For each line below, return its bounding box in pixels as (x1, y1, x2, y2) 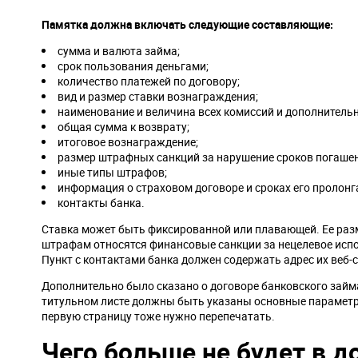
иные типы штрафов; (58, 165, 167, 180)
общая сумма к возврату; (58, 119, 189, 134)
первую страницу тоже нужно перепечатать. (42, 308, 275, 324)
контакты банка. (58, 195, 145, 210)
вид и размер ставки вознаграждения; (58, 89, 258, 104)
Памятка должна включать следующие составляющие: (42, 17, 333, 32)
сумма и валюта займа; (58, 43, 180, 58)
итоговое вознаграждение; (58, 134, 198, 149)
